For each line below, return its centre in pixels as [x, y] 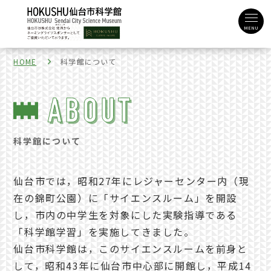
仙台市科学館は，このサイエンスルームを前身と [131, 249]
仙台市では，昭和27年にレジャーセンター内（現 [132, 181]
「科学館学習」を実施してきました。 [104, 232]
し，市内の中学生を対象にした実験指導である [126, 215]
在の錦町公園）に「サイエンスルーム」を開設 [126, 198]
